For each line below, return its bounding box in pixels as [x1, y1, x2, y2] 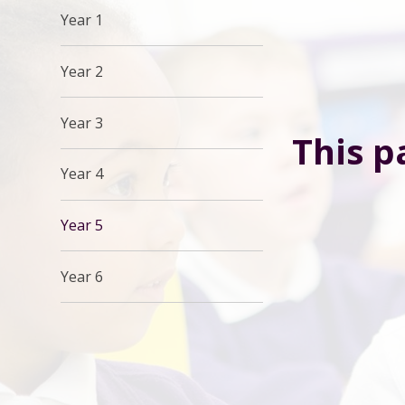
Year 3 [61, 112, 104, 133]
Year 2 [61, 61, 104, 81]
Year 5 [61, 215, 104, 236]
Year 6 [61, 266, 104, 287]
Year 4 [61, 164, 104, 184]
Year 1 [61, 9, 104, 30]
